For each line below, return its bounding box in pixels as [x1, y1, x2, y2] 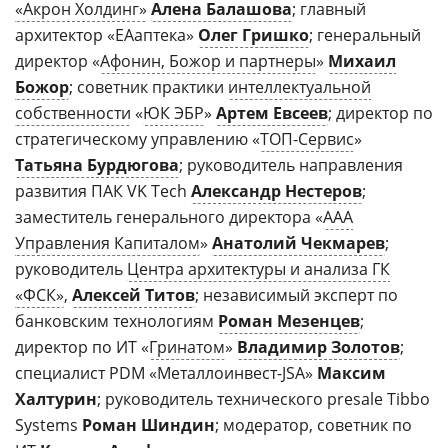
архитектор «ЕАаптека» [15, 24, 198, 46]
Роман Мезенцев [218, 310, 360, 332]
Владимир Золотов [237, 336, 400, 358]
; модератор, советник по [215, 414, 412, 436]
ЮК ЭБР [143, 102, 204, 124]
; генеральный [309, 24, 421, 46]
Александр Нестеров [191, 180, 362, 202]
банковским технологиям [15, 310, 218, 332]
